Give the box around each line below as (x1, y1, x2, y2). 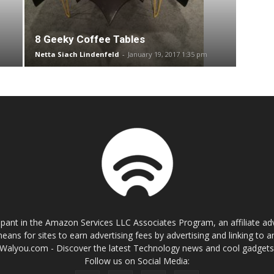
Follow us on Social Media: (84, 255, 190, 267)
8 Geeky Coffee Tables (34, 33, 145, 45)
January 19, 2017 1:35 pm (127, 50, 207, 59)
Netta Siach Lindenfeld (34, 50, 119, 59)
